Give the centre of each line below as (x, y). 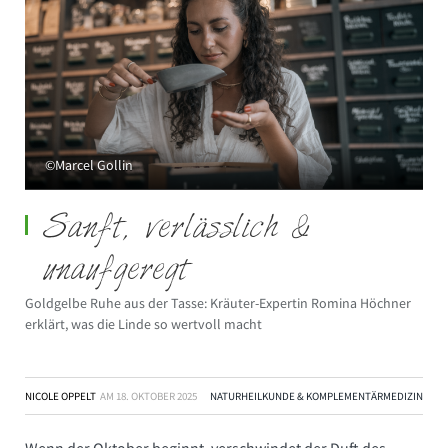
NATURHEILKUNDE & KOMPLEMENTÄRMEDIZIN (316, 396)
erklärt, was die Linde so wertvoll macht (143, 324)
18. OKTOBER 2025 (156, 396)
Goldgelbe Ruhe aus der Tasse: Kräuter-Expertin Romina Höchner (218, 303)
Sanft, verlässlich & (176, 230)
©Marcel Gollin (89, 165)
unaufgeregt (116, 272)
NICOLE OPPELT (61, 396)
